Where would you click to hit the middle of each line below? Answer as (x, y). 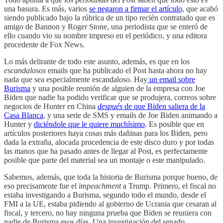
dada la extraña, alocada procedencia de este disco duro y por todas (109, 142)
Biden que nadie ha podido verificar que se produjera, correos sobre (110, 97)
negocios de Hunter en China (51, 106)
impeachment (101, 186)
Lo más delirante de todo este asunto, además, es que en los (97, 61)
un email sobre (171, 79)
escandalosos (25, 70)
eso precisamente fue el (41, 186)
